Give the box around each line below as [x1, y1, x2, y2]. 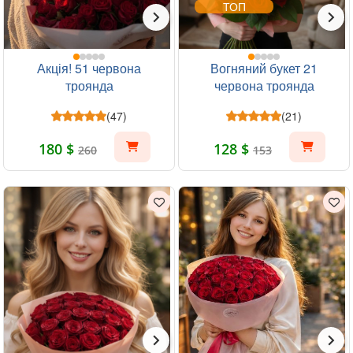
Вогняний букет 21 [210, 59, 318, 77]
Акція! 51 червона [37, 59, 141, 77]
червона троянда [214, 76, 314, 95]
